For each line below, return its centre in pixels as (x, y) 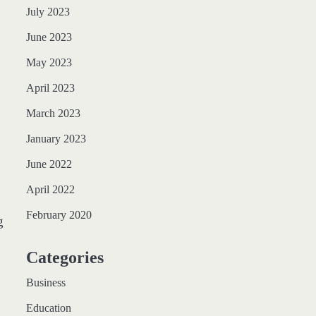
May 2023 (49, 63)
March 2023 (53, 114)
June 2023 (49, 37)
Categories (65, 257)
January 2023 (56, 139)
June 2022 (49, 164)
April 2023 (50, 88)
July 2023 (48, 12)
